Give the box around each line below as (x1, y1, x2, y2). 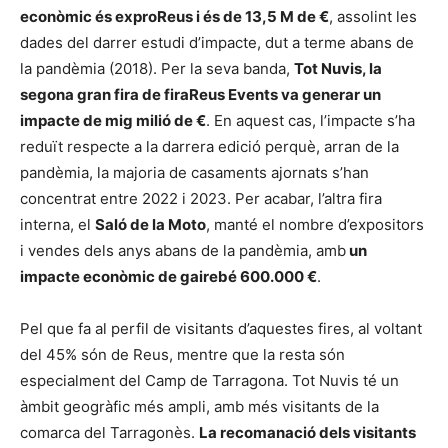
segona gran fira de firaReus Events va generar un (20, 85, 381, 104)
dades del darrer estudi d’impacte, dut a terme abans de (20, 33, 414, 52)
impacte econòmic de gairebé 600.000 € (20, 267, 317, 286)
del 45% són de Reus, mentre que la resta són (20, 345, 345, 364)
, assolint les (329, 7, 417, 26)
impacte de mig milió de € (20, 111, 206, 130)
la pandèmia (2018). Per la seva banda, (20, 59, 294, 78)
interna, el (20, 215, 95, 234)
